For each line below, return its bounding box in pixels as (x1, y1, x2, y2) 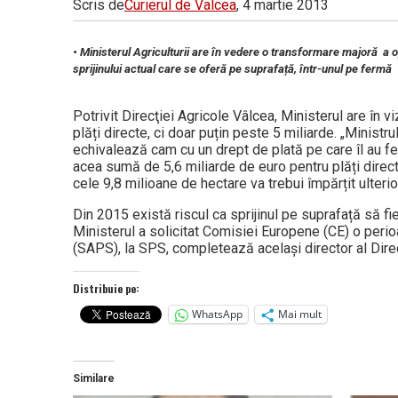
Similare (73, 371, 115, 385)
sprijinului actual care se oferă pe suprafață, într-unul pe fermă (73, 61, 392, 76)
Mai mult (278, 306, 322, 322)
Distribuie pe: (73, 280, 139, 296)
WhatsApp (192, 306, 243, 322)
